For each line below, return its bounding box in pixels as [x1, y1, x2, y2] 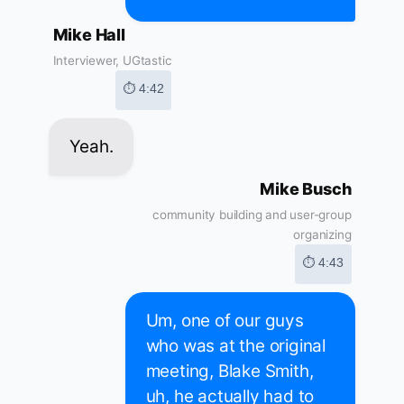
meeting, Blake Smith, [145, 361, 314, 382]
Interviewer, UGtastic [52, 53, 172, 69]
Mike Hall [52, 25, 125, 45]
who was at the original [145, 335, 326, 357]
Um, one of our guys [145, 310, 304, 332]
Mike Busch [260, 179, 352, 199]
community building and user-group [152, 207, 352, 223]
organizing [293, 227, 352, 243]
